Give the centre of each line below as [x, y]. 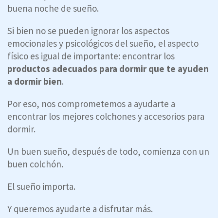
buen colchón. [35, 164]
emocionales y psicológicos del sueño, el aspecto [103, 43]
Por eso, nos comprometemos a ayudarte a [91, 103]
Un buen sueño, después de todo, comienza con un [108, 151]
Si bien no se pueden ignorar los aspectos [88, 30]
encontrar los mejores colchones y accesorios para [106, 116]
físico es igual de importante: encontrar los [91, 56]
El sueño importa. [41, 186]
